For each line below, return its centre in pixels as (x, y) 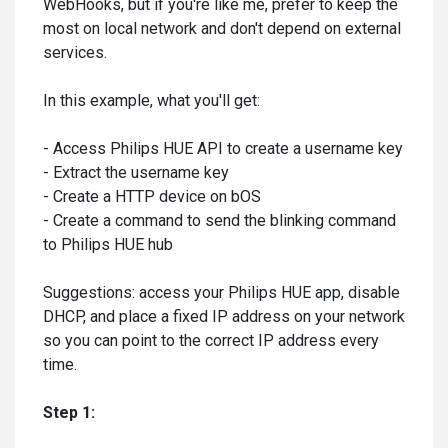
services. (75, 52)
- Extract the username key (136, 172)
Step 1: (69, 412)
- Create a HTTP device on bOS (152, 196)
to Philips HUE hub (108, 244)
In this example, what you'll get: (151, 100)
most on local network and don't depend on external (222, 28)
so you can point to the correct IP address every (211, 340)
